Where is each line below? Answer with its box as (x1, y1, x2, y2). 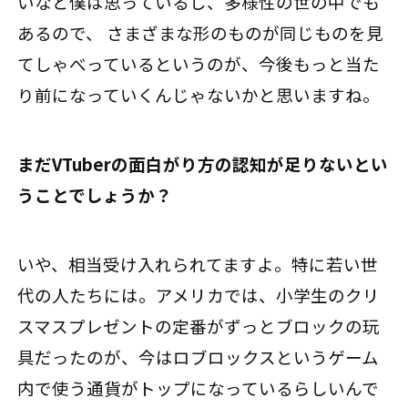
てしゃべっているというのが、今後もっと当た (17, 51, 381, 76)
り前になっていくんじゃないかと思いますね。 (17, 82, 381, 107)
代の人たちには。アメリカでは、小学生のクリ (17, 282, 381, 307)
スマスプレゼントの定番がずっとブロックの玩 (17, 313, 381, 338)
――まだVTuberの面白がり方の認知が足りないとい (17, 151, 389, 176)
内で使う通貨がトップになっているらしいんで (17, 375, 380, 400)
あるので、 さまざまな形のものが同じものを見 (17, 20, 384, 45)
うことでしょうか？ (17, 182, 173, 207)
